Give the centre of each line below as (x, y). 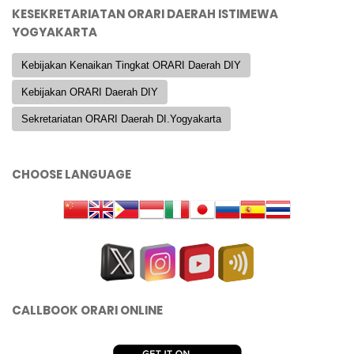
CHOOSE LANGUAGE (72, 174)
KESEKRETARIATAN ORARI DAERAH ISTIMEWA (145, 13)
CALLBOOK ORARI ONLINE (87, 310)
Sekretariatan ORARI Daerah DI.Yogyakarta (121, 119)
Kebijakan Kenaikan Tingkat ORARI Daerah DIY (131, 65)
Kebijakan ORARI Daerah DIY (90, 92)
